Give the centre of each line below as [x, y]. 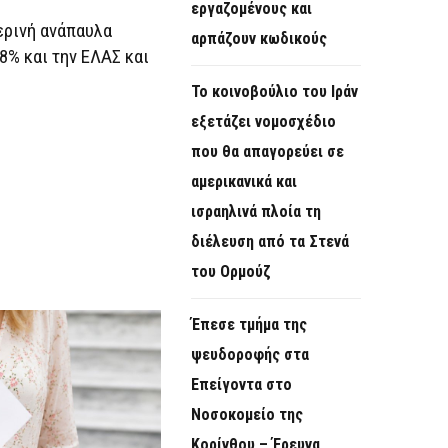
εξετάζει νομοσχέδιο [263, 122]
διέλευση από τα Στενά [270, 242]
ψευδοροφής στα [250, 355]
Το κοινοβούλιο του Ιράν [274, 92]
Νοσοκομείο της [247, 415]
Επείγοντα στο [241, 385]
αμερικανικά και [244, 182]
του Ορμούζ [230, 272]
